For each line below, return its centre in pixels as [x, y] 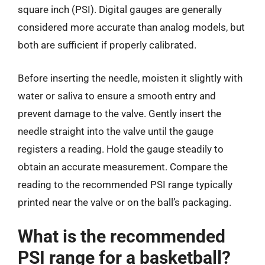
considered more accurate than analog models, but [131, 27]
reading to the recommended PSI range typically [125, 184]
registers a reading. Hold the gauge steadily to [121, 149]
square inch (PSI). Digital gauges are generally [120, 9]
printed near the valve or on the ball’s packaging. [125, 202]
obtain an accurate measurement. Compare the [123, 167]
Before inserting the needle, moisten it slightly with [130, 78]
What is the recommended [122, 236]
